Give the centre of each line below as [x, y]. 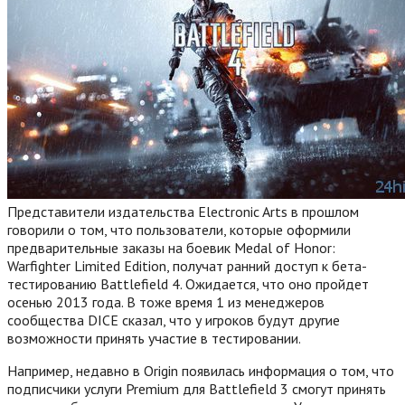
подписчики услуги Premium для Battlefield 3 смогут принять [197, 388]
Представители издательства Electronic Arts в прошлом [183, 211]
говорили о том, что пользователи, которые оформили [179, 229]
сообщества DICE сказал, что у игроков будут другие [174, 320]
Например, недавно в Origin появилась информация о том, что [201, 370]
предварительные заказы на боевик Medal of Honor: [171, 247]
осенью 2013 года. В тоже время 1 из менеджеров [166, 301]
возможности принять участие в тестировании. [154, 338]
